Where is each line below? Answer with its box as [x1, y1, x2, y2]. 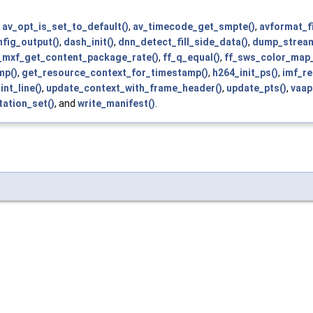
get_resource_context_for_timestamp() [22, 67, 208, 79]
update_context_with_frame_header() [46, 82, 222, 94]
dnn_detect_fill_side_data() [118, 36, 248, 48]
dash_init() [64, 36, 114, 48]
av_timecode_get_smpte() [133, 21, 255, 33]
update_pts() [226, 82, 286, 94]
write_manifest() [78, 98, 155, 110]
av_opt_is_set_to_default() [2, 21, 129, 33]
